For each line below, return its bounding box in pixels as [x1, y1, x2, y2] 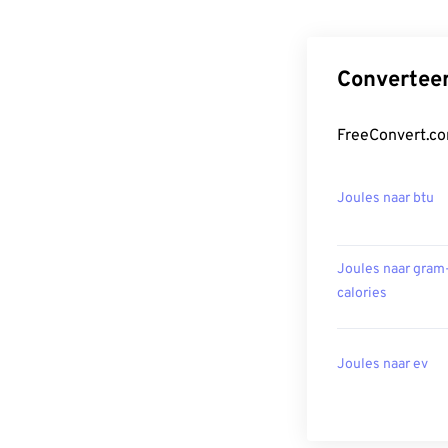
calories [337, 285, 387, 303]
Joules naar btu [337, 190, 434, 208]
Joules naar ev [337, 356, 428, 374]
